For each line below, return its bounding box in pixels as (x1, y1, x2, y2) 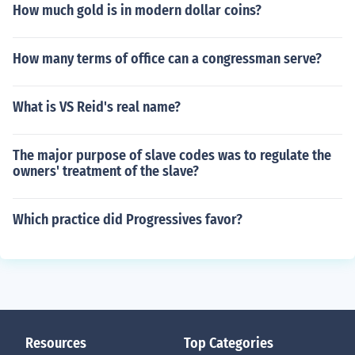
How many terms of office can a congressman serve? (13, 50, 322, 67)
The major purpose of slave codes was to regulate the (13, 147, 331, 164)
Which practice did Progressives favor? (13, 211, 242, 228)
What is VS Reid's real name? (13, 98, 181, 116)
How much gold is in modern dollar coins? (13, 2, 261, 19)
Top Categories (184, 334, 273, 352)
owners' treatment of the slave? (13, 162, 199, 180)
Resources (25, 334, 86, 352)
